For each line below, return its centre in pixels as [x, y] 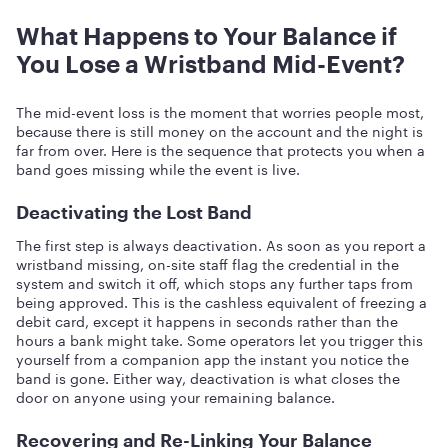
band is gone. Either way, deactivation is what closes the [208, 377]
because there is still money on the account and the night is [219, 130]
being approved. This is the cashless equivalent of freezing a [221, 301]
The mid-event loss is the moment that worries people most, [220, 111]
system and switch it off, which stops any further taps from [214, 282]
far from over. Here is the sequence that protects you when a [220, 149]
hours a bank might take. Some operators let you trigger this [219, 339]
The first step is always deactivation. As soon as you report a [221, 244]
